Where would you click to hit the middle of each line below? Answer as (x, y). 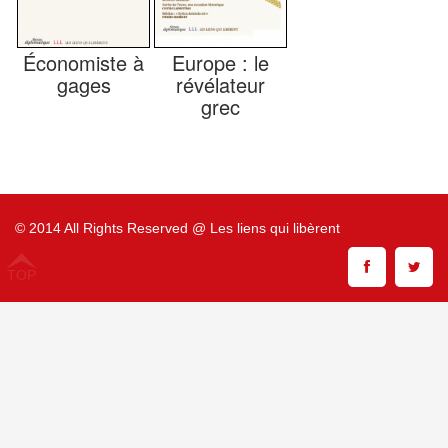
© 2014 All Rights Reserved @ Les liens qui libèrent (177, 228)
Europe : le (220, 62)
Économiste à (83, 62)
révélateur (220, 84)
